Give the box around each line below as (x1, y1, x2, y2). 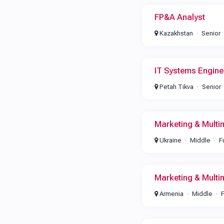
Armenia (157, 190, 183, 197)
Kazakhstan (157, 29, 193, 37)
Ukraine (157, 136, 181, 144)
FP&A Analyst (154, 12, 205, 22)
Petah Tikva (157, 83, 193, 90)
